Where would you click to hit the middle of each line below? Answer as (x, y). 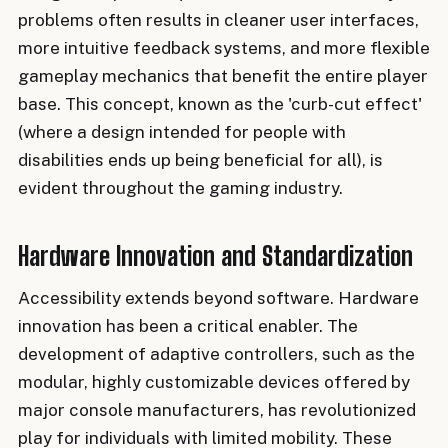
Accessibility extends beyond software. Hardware (218, 297)
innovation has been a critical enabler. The (188, 325)
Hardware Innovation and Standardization (215, 255)
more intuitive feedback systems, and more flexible (224, 48)
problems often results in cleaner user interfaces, (218, 20)
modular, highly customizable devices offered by (214, 381)
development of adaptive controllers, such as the (216, 353)
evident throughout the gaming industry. (180, 188)
